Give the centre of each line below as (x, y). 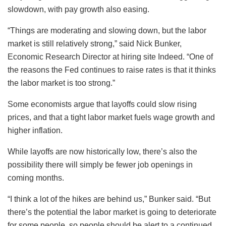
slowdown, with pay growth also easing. (78, 9)
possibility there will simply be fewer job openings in (100, 164)
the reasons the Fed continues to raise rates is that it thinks (112, 70)
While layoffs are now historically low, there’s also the (102, 151)
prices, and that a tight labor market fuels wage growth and (111, 117)
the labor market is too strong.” (61, 83)
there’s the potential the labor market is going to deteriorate (112, 212)
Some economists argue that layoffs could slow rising (102, 104)
